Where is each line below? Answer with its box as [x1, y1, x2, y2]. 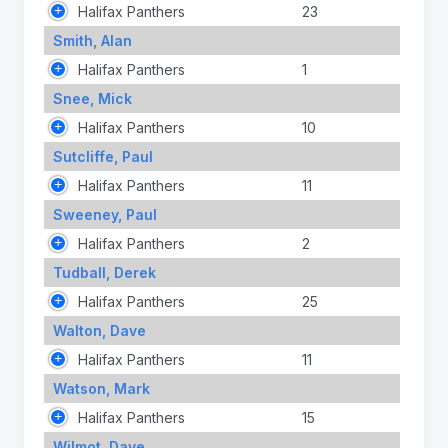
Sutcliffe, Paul [52, 147, 153, 165]
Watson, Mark [52, 379, 150, 397]
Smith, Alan [52, 31, 132, 49]
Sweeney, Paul [52, 205, 157, 223]
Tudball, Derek [52, 263, 156, 281]
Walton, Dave [52, 321, 146, 339]
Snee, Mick [52, 89, 132, 107]
